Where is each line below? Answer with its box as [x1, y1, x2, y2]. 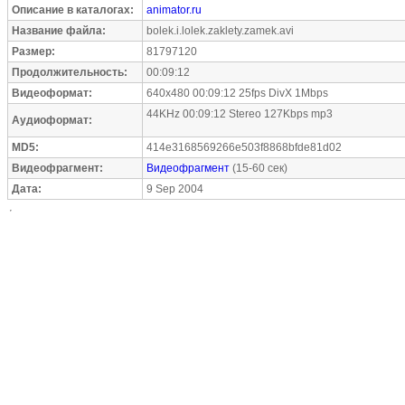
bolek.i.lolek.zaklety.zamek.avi [146, 24, 294, 37]
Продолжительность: [12, 66, 127, 79]
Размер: [12, 45, 55, 58]
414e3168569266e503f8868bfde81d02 [146, 141, 342, 154]
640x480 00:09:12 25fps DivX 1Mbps [146, 87, 328, 99]
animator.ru [146, 4, 202, 16]
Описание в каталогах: [12, 4, 134, 16]
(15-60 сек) [230, 162, 287, 174]
